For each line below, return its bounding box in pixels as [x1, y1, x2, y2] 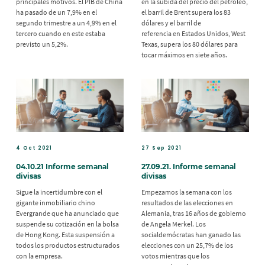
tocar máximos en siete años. [141, 50, 227, 59]
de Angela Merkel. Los [141, 219, 206, 228]
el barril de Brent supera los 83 [141, 7, 231, 17]
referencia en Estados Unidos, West [141, 28, 245, 38]
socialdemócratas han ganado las [141, 230, 241, 239]
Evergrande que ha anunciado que [16, 208, 119, 218]
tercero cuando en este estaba [16, 28, 105, 38]
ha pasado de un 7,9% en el [16, 7, 97, 17]
